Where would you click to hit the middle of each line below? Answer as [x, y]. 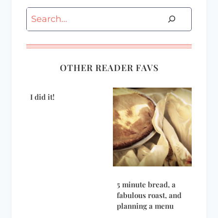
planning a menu [145, 206]
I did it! [42, 97]
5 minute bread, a [146, 184]
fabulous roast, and [149, 195]
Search [41, 15]
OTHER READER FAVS [109, 67]
